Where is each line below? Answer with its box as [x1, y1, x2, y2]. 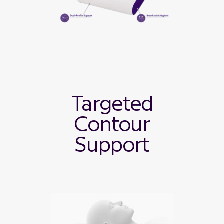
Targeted [71, 95, 153, 114]
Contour [73, 115, 150, 135]
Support [74, 136, 149, 155]
